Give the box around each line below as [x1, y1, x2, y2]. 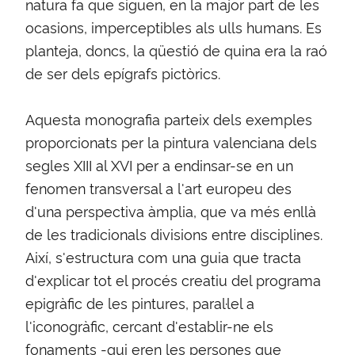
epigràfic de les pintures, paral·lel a [25, 293, 254, 313]
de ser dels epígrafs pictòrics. [25, 63, 220, 83]
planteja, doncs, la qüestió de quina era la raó [25, 40, 327, 60]
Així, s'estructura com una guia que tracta [25, 247, 301, 267]
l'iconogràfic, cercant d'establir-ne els [25, 316, 273, 336]
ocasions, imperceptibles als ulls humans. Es [25, 17, 322, 37]
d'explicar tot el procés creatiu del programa [25, 270, 321, 290]
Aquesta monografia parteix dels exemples [25, 109, 312, 129]
